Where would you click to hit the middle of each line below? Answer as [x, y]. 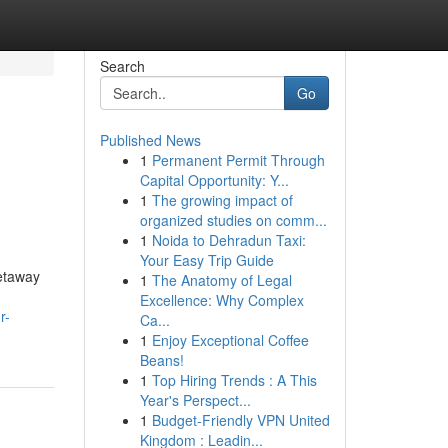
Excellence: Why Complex [221, 300]
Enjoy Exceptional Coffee [230, 340]
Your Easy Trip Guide [206, 260]
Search [122, 66]
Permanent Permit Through [238, 160]
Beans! [161, 360]
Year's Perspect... [195, 400]
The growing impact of [222, 200]
